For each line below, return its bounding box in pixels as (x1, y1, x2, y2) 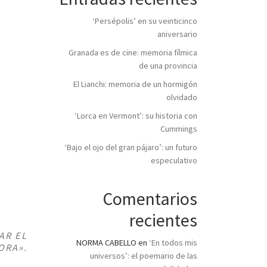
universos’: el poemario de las (90, 250, 197, 262)
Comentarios (103, 188, 197, 210)
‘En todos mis (149, 237, 197, 249)
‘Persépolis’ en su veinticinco (92, 15, 197, 26)
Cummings (160, 123, 197, 134)
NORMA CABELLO (76, 237, 136, 249)
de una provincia (139, 60, 197, 71)
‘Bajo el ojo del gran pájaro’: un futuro (64, 141, 197, 153)
